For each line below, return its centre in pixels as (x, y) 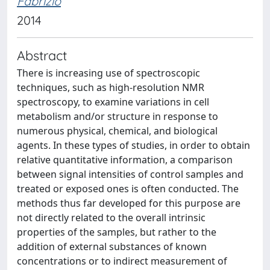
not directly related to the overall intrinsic (111, 218)
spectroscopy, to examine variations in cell (113, 102)
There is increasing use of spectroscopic (108, 73)
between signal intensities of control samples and (130, 174)
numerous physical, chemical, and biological (117, 131)
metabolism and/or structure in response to (118, 116)
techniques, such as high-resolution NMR (111, 87)
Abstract (42, 55)
